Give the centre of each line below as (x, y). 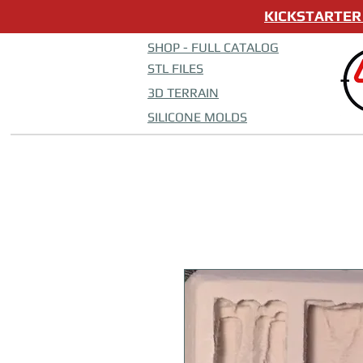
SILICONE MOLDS (197, 117)
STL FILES (175, 68)
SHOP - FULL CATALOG (213, 47)
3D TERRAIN (183, 93)
